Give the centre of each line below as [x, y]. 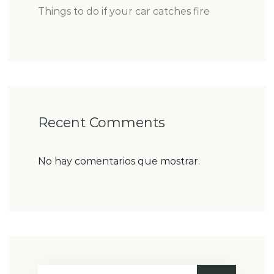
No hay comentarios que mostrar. [119, 161]
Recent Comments [102, 122]
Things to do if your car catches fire [124, 11]
